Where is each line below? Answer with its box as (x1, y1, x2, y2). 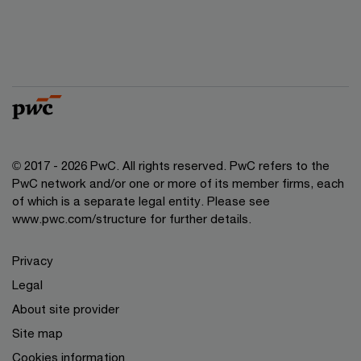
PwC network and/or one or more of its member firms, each (12, 176, 344, 190)
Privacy (12, 253, 53, 268)
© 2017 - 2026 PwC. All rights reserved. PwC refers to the (12, 158, 330, 172)
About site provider (12, 301, 119, 316)
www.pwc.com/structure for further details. (12, 211, 251, 226)
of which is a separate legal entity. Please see (12, 193, 270, 208)
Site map (12, 326, 63, 340)
